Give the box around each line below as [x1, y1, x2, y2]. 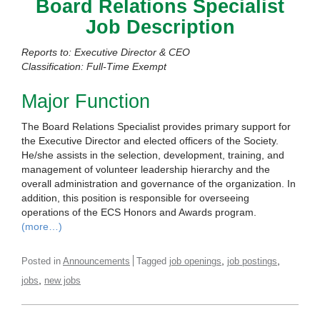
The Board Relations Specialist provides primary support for [21, 121, 291, 133]
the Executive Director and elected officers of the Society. [21, 135, 279, 147]
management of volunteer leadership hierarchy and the [21, 164, 270, 176]
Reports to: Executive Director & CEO [21, 46, 190, 59]
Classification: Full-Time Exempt [21, 61, 166, 73]
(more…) [21, 221, 62, 233]
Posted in [21, 256, 63, 267]
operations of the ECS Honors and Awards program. [21, 206, 256, 219]
